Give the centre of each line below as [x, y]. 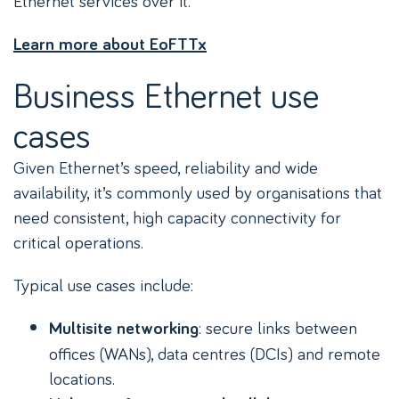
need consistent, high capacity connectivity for [177, 217]
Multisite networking [124, 328]
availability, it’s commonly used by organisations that [198, 192]
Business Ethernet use [166, 94]
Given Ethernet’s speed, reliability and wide [166, 167]
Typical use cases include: [103, 285]
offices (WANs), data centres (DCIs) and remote [215, 353]
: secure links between [278, 327]
